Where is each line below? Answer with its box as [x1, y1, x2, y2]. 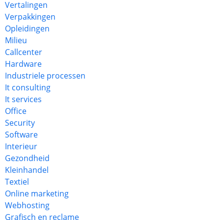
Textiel [5, 176, 29, 187]
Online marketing [5, 188, 69, 199]
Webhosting [5, 200, 50, 211]
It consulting [5, 82, 51, 93]
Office [5, 106, 27, 116]
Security [5, 117, 35, 128]
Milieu [5, 35, 27, 46]
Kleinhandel [5, 165, 49, 175]
